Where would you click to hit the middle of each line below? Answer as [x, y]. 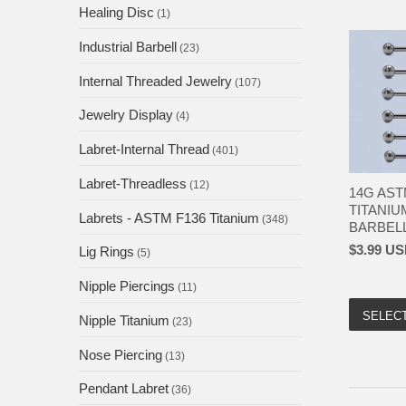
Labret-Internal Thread [144, 150]
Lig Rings [106, 252]
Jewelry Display [126, 115]
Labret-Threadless [133, 183]
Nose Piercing [121, 354]
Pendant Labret [124, 389]
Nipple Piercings [127, 286]
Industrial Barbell [128, 46]
